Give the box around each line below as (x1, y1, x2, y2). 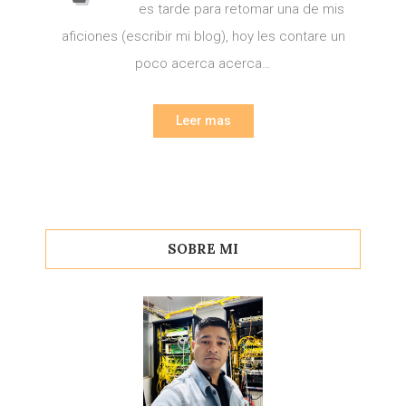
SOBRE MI (168, 240, 238, 257)
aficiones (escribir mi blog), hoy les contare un (61, 28, 345, 44)
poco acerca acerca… (135, 55, 271, 72)
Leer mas (175, 113, 231, 128)
